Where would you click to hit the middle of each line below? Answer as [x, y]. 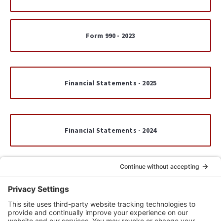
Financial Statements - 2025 [110, 83]
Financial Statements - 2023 [110, 178]
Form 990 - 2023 [110, 36]
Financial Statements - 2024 [110, 130]
